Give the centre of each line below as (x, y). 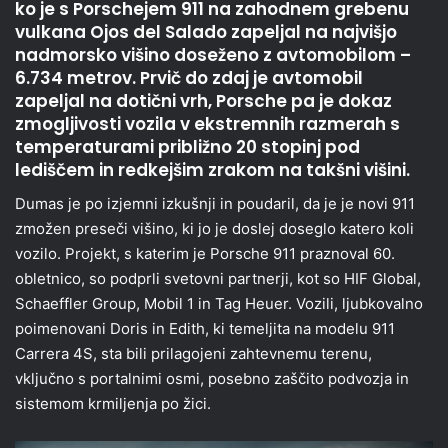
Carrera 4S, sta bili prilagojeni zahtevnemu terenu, (193, 353)
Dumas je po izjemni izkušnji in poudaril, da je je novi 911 (215, 203)
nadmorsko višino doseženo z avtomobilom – (213, 55)
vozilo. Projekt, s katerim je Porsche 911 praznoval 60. (205, 253)
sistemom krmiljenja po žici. (113, 403)
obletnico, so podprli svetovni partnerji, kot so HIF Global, (218, 278)
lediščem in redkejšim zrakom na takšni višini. (212, 170)
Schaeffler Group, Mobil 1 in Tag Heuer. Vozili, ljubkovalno (219, 303)
